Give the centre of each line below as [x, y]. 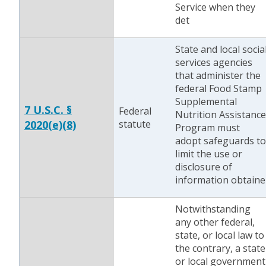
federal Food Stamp [218, 88]
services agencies [214, 62]
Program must [208, 128]
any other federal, [215, 222]
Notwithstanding [213, 209]
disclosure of [204, 167]
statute [135, 124]
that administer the [218, 75]
